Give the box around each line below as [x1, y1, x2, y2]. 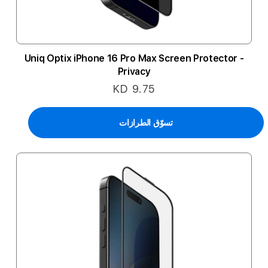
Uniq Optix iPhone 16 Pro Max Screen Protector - [24, 53, 244, 64]
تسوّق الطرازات [119, 118, 173, 127]
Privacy [117, 66, 151, 77]
